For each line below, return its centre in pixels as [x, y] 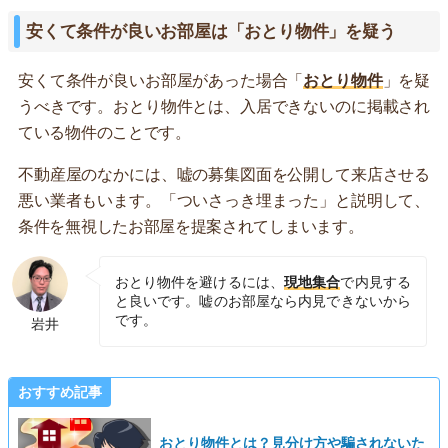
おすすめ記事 [60, 391]
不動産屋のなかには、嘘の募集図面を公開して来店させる [224, 174]
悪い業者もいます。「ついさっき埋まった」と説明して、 [224, 200]
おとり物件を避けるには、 [199, 281]
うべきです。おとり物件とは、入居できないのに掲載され [224, 106]
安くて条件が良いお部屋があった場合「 [161, 80]
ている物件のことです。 [104, 132]
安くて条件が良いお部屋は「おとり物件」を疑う [211, 31]
